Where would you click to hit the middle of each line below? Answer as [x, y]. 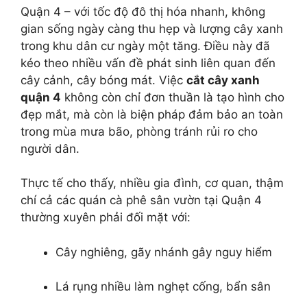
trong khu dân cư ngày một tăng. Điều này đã [145, 46]
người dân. [50, 148]
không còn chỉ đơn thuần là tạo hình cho [173, 97]
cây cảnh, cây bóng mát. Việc [103, 80]
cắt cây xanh [223, 80]
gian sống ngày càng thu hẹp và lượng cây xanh [152, 28]
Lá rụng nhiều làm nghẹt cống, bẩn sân [163, 287]
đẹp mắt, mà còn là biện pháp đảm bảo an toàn [152, 114]
